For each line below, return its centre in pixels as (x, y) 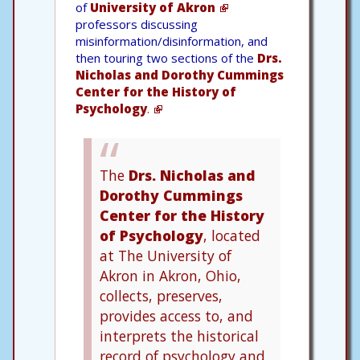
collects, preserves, (161, 295)
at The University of (166, 255)
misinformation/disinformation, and (172, 41)
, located (232, 235)
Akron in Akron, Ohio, (170, 275)
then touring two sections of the (166, 57)
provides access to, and (176, 315)
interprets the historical (179, 335)
